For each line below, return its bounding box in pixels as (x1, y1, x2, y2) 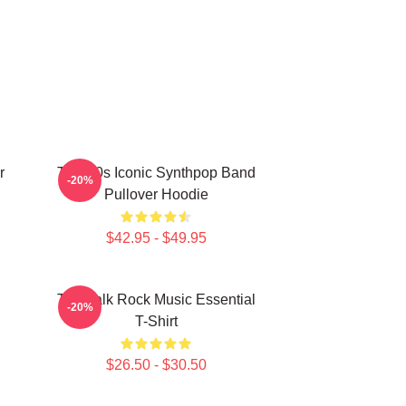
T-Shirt (134, 314, 178, 329)
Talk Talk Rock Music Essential (56, 292, 256, 307)
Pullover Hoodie (103, 187, 208, 202)
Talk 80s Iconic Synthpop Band (56, 165, 256, 180)
